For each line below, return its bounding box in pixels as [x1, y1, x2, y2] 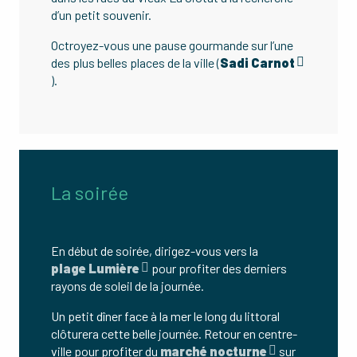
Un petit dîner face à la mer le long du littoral [51, 308, 280, 324]
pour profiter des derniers [149, 261, 287, 276]
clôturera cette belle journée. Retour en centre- [51, 326, 297, 341]
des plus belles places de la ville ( [51, 55, 220, 70]
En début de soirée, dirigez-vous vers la [51, 243, 258, 258]
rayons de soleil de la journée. [51, 278, 204, 293]
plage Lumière [51, 261, 139, 276]
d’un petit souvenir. [51, 7, 151, 22]
